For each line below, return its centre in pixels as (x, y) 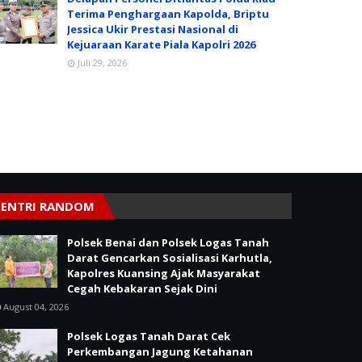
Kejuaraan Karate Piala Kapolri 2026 (161, 44)
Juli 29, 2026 (102, 63)
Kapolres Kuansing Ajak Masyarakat (164, 273)
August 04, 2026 (36, 307)
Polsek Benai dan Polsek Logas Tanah (168, 242)
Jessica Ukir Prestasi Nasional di (153, 29)
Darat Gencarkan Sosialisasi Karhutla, (170, 258)
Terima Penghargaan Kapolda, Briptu (168, 14)
